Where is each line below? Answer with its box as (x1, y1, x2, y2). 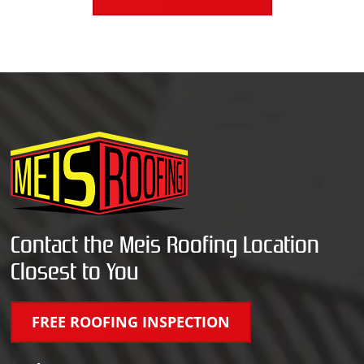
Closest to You (11, 258, 139, 286)
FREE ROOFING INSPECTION (32, 312, 231, 332)
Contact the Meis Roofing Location (11, 232, 320, 259)
